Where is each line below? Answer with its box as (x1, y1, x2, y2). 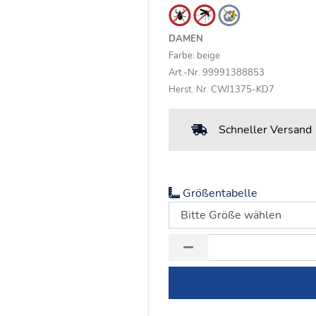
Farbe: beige (169, 49, 220, 62)
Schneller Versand (218, 122, 312, 138)
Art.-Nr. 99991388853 (169, 66, 265, 79)
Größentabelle (180, 186, 257, 201)
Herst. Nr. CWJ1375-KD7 (169, 83, 274, 96)
